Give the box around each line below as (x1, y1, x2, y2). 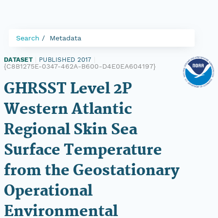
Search (16, 34, 39, 42)
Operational (4, 180, 92, 203)
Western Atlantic (4, 98, 132, 122)
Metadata (50, 34, 81, 42)
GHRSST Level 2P (4, 77, 131, 101)
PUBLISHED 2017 (39, 56, 91, 63)
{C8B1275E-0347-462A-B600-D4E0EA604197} (4, 62, 156, 70)
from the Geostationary (4, 159, 180, 183)
